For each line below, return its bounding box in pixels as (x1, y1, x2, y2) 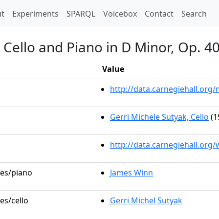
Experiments (12, 8, 59, 19)
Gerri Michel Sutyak (110, 195, 182, 206)
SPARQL (66, 8, 95, 19)
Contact (145, 8, 174, 19)
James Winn (110, 167, 153, 178)
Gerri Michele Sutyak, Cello (110, 111, 209, 122)
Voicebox (103, 8, 137, 19)
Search (181, 8, 207, 19)
